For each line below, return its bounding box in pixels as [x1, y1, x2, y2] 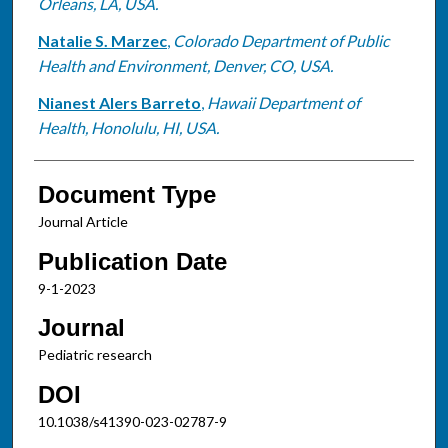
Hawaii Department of [206, 92, 360, 112]
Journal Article [37, 212, 128, 230]
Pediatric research [37, 346, 152, 364]
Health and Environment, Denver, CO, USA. [37, 55, 333, 75]
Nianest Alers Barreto [37, 92, 201, 112]
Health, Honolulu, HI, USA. [37, 117, 219, 137]
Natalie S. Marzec [37, 30, 167, 50]
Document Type [37, 180, 216, 208]
